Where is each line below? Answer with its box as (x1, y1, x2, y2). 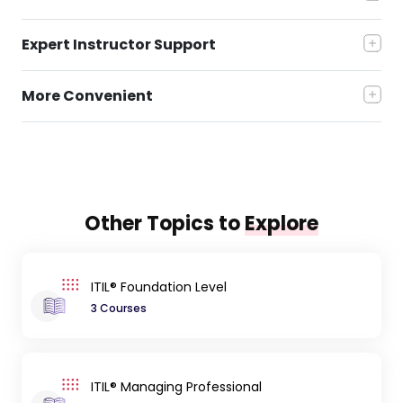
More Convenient (22, 85, 153, 106)
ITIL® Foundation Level (90, 277, 227, 296)
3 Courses (90, 300, 147, 316)
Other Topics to (85, 209, 245, 237)
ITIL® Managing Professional (90, 377, 262, 396)
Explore (245, 209, 318, 237)
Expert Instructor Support (22, 33, 216, 55)
